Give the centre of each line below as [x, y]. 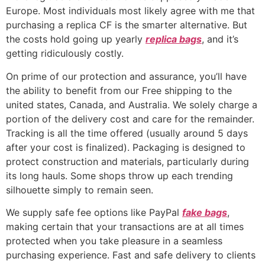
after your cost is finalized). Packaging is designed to [126, 147]
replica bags [174, 39]
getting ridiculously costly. [65, 54]
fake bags [205, 213]
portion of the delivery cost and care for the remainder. [130, 119]
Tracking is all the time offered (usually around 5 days [127, 133]
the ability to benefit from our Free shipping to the [119, 90]
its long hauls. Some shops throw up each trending [119, 175]
